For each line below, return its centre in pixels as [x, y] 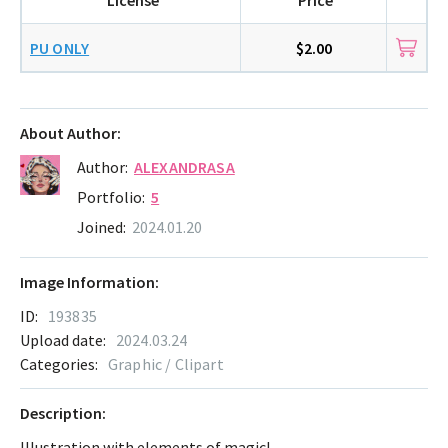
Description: [63, 413]
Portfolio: [111, 197]
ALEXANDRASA [184, 167]
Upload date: [63, 340]
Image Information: [89, 282]
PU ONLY [60, 47]
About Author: [70, 133]
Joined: [101, 227]
